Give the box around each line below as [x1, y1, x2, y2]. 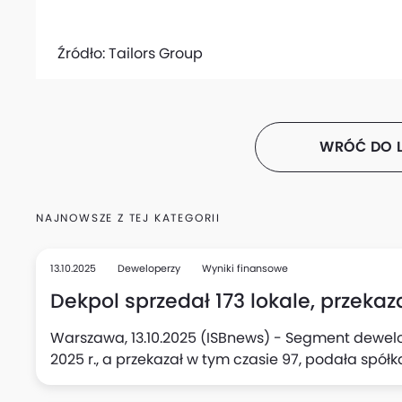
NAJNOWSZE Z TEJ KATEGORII [36, 210, 221, 225]
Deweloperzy [118, 261, 180, 275]
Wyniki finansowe [202, 261, 288, 275]
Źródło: [57, 43, 109, 64]
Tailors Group [109, 43, 203, 64]
